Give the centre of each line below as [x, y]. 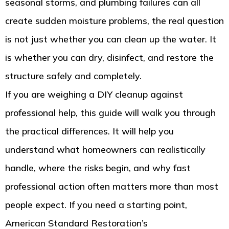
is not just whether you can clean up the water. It [111, 39]
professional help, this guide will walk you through [110, 113]
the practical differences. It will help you [89, 131]
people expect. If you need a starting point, [96, 205]
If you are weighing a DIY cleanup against [94, 95]
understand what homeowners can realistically [105, 150]
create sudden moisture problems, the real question [114, 21]
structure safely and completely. [73, 76]
